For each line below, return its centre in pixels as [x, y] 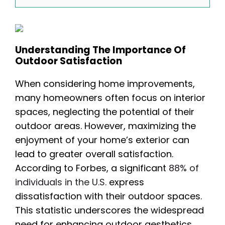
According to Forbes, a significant [92, 168]
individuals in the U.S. [61, 182]
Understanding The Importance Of [100, 50]
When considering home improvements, [105, 83]
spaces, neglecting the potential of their [105, 111]
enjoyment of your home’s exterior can [102, 140]
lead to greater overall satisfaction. [94, 154]
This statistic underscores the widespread [109, 210]
